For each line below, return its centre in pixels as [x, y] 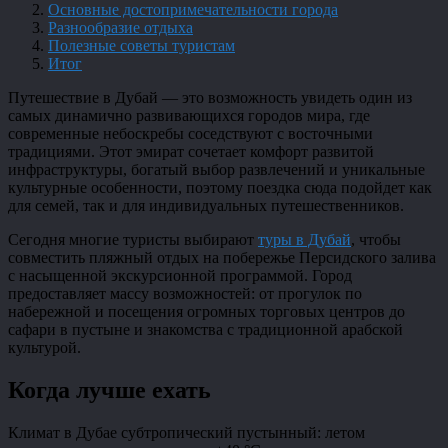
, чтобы [376, 239]
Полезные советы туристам [141, 45]
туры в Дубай [304, 239]
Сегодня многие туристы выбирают [133, 239]
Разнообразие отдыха [120, 27]
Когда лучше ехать [109, 389]
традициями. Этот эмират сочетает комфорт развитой [191, 151]
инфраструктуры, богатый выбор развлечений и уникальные [216, 169]
